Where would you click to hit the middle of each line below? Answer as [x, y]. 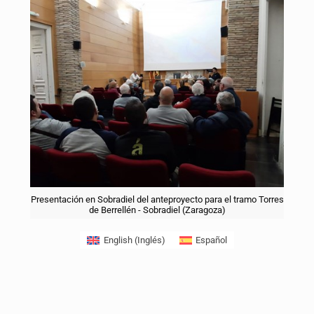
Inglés [149, 240]
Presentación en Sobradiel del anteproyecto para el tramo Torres [157, 200]
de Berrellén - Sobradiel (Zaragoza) [157, 210]
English [118, 240]
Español [211, 240]
